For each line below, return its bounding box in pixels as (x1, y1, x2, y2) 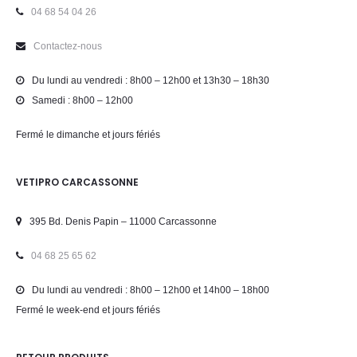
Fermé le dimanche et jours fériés (16, 129, 160, 140)
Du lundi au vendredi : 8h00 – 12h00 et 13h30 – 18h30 (32, 75, 269, 86)
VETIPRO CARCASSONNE (16, 175, 139, 189)
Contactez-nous (33, 41, 102, 52)
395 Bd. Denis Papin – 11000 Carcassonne (29, 216, 217, 227)
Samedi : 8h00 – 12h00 (32, 95, 133, 106)
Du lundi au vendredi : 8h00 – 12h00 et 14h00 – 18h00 (32, 284, 269, 296)
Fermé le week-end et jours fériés (16, 304, 160, 316)
